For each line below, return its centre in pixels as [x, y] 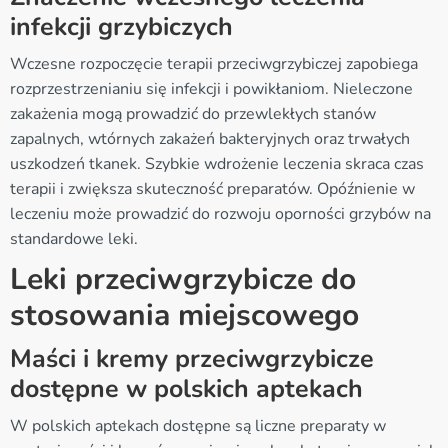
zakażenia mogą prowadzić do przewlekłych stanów [193, 113]
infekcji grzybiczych [121, 26]
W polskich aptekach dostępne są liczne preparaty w [198, 425]
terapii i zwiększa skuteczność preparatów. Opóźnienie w [212, 188]
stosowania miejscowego [184, 315]
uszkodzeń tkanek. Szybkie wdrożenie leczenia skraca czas [217, 163]
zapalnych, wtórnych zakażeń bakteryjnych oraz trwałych [210, 138]
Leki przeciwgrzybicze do [183, 279]
